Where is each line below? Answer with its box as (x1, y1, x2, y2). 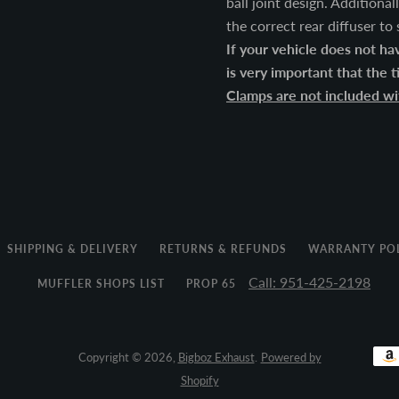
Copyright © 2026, (77, 350, 178, 364)
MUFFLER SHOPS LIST (37, 277, 165, 290)
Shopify (180, 373, 219, 387)
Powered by (260, 350, 322, 364)
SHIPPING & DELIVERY (6, 242, 138, 256)
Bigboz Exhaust (177, 350, 255, 364)
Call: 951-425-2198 (248, 273, 370, 290)
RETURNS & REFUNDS (159, 242, 287, 256)
